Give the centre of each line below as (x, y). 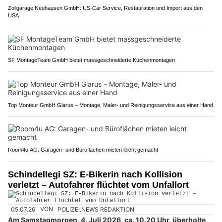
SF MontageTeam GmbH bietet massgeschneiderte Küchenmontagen (91, 60)
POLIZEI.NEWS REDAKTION (96, 209)
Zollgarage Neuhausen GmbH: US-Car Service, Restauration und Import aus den (105, 8)
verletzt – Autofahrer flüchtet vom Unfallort (98, 185)
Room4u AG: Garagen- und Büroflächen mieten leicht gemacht (83, 150)
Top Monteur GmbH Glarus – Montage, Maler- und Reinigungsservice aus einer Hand (111, 105)
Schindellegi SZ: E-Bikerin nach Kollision (95, 175)
